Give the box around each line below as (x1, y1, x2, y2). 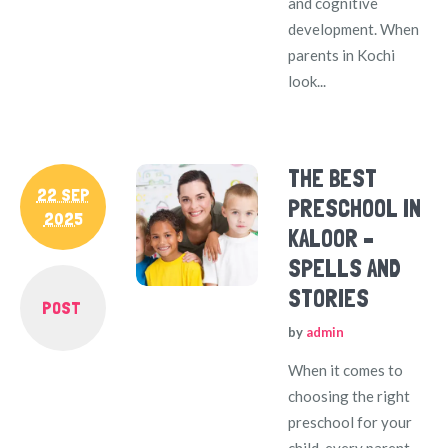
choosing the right (288, 386, 411, 405)
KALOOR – (288, 223, 375, 253)
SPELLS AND (288, 253, 402, 283)
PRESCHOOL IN (288, 193, 422, 223)
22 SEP (36, 183, 90, 205)
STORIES (288, 283, 370, 313)
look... (288, 71, 327, 90)
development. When (288, 19, 420, 38)
